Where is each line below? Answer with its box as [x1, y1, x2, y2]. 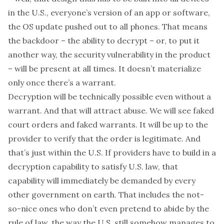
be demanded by [110, 175, 174, 185]
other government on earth [8, 189, 114, 199]
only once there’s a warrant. [8, 77, 116, 87]
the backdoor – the [8, 35, 82, 45]
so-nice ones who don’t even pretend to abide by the [8, 203, 209, 213]
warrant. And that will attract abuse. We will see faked [8, 105, 214, 115]
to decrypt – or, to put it [106, 35, 199, 45]
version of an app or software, [93, 7, 210, 17]
